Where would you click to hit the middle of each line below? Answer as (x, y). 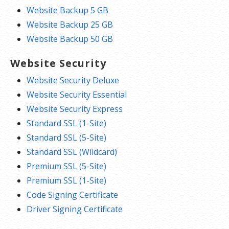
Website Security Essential (77, 95)
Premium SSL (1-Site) (66, 181)
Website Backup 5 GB (67, 10)
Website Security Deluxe (73, 81)
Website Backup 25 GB (70, 25)
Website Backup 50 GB (70, 39)
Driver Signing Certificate (75, 209)
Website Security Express (75, 109)
